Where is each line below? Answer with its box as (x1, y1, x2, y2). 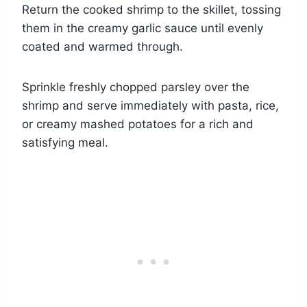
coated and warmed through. (22, 39, 183, 53)
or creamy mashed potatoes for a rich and (22, 116, 254, 131)
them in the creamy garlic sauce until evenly (22, 21, 263, 35)
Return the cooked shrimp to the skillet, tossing (22, 2, 281, 16)
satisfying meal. (22, 135, 108, 149)
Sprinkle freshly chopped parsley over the (22, 79, 249, 94)
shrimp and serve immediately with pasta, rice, (22, 98, 279, 112)
